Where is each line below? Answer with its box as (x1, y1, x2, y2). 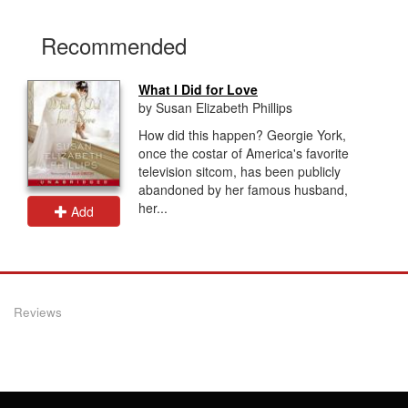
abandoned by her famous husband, (138, 179, 348, 199)
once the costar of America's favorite (138, 143, 349, 162)
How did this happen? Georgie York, (138, 125, 346, 144)
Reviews (14, 302, 62, 321)
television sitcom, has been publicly (138, 161, 341, 180)
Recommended (41, 28, 187, 61)
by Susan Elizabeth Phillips (138, 97, 292, 117)
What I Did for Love (138, 79, 258, 98)
